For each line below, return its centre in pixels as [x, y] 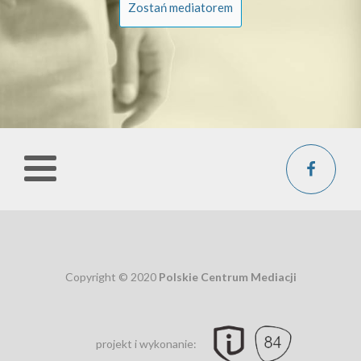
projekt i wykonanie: [146, 343]
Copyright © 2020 [112, 277]
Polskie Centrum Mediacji [227, 277]
